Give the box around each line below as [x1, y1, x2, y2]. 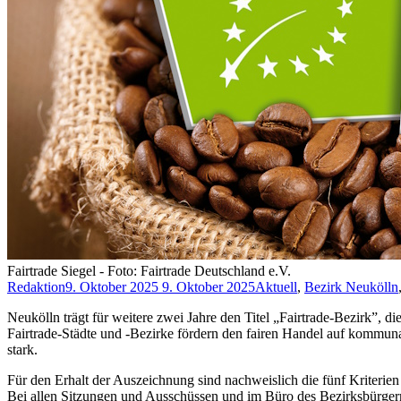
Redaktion [7, 279, 65, 295]
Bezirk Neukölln [304, 279, 398, 295]
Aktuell [255, 279, 297, 295]
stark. [7, 342, 38, 358]
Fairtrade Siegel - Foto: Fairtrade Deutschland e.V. [7, 263, 291, 279]
